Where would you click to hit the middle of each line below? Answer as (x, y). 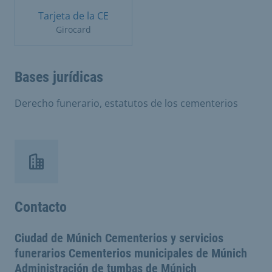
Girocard (73, 29)
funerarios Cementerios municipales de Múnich (131, 253)
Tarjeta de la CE (73, 15)
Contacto (41, 207)
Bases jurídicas (59, 77)
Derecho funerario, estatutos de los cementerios (126, 103)
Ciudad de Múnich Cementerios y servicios (119, 238)
